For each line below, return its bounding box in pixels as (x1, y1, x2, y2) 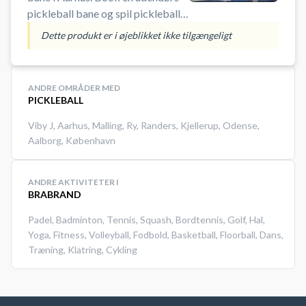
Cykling (106, 244, 137, 255)
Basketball (171, 229, 216, 240)
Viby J (28, 120, 53, 131)
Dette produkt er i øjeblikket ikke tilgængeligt (41, 29, 232, 41)
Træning (28, 244, 64, 255)
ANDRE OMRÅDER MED (28, 83, 120, 93)
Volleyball (89, 229, 129, 240)
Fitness (53, 229, 85, 240)
